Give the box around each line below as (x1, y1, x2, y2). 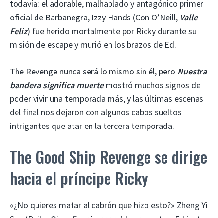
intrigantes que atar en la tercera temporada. (10, 120, 174, 131)
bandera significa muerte (10, 79, 104, 91)
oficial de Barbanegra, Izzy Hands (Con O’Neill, (10, 11, 180, 23)
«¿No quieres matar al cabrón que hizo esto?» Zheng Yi (10, 199, 208, 211)
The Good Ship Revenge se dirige (10, 145, 207, 168)
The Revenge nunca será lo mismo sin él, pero (10, 65, 177, 77)
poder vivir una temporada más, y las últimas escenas (10, 92, 203, 104)
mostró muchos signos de (104, 79, 200, 91)
